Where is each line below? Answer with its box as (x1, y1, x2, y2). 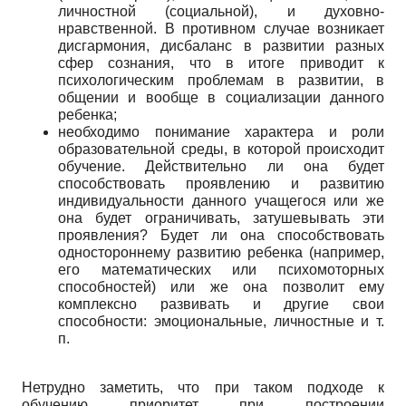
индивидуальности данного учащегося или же (58, 192, 384, 208)
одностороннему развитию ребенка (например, (58, 244, 384, 260)
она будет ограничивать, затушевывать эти (58, 209, 384, 226)
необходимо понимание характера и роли (58, 123, 384, 140)
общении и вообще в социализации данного (58, 89, 384, 105)
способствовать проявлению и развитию (58, 175, 384, 191)
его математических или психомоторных (58, 261, 384, 277)
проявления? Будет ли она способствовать (58, 227, 384, 243)
